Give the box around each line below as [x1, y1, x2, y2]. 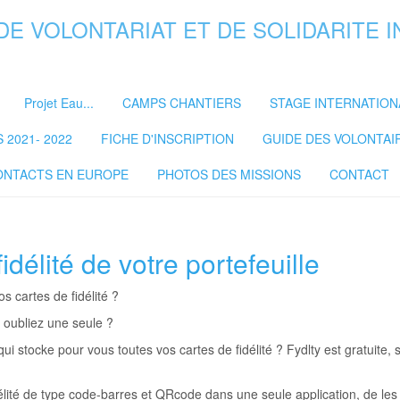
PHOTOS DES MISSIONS [157, 165, 301, 183]
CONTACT [329, 165, 389, 183]
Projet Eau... [24, 94, 94, 112]
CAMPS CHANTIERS [122, 94, 241, 112]
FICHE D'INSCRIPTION [101, 129, 234, 147]
